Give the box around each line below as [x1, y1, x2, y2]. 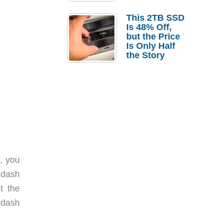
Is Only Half [126, 41, 175, 51]
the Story [126, 50, 165, 60]
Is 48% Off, [126, 22, 172, 32]
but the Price [126, 32, 180, 41]
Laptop [126, 8, 156, 18]
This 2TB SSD [126, 13, 184, 23]
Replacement [126, 17, 182, 27]
